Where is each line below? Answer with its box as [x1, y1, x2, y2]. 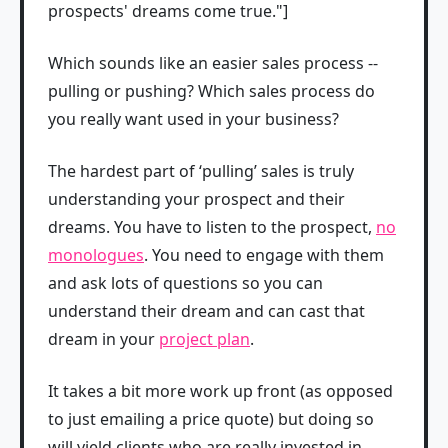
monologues [48, 244, 144, 267]
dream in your [48, 328, 159, 351]
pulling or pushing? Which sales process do [48, 80, 375, 103]
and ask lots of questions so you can [48, 272, 323, 295]
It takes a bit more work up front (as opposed [48, 380, 393, 403]
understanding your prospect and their [48, 188, 345, 211]
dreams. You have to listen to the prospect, [48, 216, 376, 239]
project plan [159, 328, 250, 351]
